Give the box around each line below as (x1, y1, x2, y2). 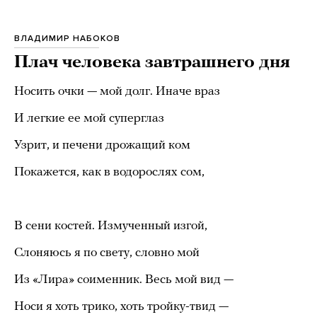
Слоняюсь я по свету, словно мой (14, 246, 200, 260)
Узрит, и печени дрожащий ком (14, 138, 190, 152)
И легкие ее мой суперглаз (14, 111, 164, 125)
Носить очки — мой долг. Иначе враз (14, 84, 220, 98)
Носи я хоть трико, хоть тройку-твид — (14, 299, 229, 313)
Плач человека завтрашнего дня (14, 53, 290, 71)
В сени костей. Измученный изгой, (14, 219, 207, 233)
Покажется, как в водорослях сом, (14, 165, 204, 179)
